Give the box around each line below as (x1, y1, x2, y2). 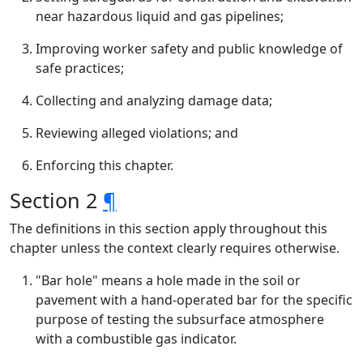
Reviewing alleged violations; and (36, 124, 238, 142)
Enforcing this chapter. (36, 156, 173, 174)
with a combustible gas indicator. (36, 330, 237, 348)
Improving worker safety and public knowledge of (36, 40, 343, 58)
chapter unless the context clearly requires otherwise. (10, 239, 340, 257)
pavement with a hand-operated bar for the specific (36, 291, 352, 309)
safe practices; (36, 59, 124, 77)
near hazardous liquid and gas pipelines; (36, 7, 284, 25)
